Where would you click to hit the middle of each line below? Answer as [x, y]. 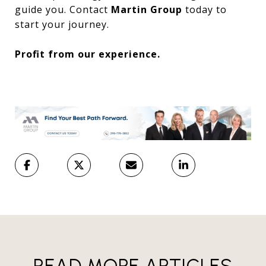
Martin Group [147, 9]
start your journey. [62, 24]
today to [205, 9]
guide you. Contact [63, 9]
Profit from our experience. [88, 54]
